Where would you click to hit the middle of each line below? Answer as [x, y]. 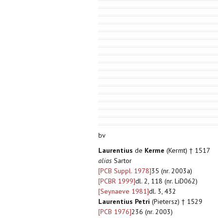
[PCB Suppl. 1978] [125, 171]
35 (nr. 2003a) [172, 171]
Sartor [122, 161]
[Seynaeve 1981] [124, 191]
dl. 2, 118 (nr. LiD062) [166, 181]
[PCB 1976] [115, 212]
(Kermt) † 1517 [187, 151]
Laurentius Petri [124, 202]
